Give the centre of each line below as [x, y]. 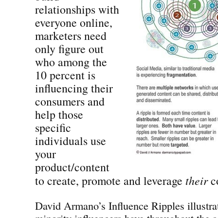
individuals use [71, 140]
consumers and [70, 101]
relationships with [77, 9]
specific [53, 127]
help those [59, 114]
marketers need [71, 35]
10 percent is [65, 75]
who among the [71, 62]
